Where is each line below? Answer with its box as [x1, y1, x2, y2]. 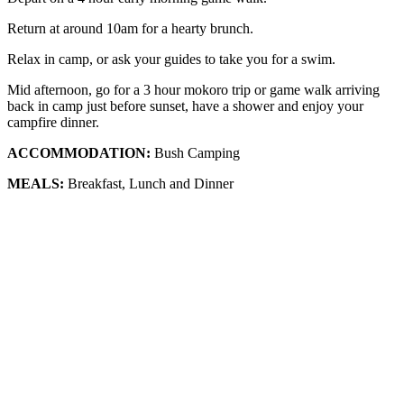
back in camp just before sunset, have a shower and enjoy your [7, 98, 363, 115]
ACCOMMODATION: [7, 145, 151, 161]
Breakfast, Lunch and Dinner [64, 176, 234, 192]
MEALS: [7, 176, 64, 192]
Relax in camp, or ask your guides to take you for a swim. [7, 51, 335, 68]
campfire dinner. [7, 115, 99, 131]
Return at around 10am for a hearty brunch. [7, 21, 253, 37]
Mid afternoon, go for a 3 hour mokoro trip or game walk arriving [7, 82, 380, 98]
